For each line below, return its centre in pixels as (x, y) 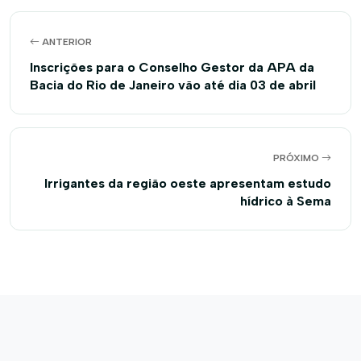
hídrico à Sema (286, 201)
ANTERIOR (66, 42)
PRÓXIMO (297, 158)
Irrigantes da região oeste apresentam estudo (188, 183)
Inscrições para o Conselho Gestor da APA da (172, 67)
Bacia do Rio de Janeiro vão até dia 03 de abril (173, 85)
